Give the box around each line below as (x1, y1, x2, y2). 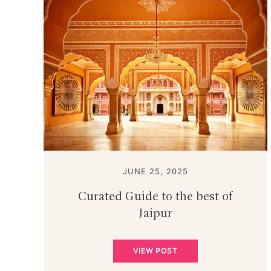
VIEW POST (133, 246, 178, 256)
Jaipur (139, 208, 172, 221)
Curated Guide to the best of (78, 191, 233, 204)
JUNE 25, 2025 (123, 166, 188, 177)
